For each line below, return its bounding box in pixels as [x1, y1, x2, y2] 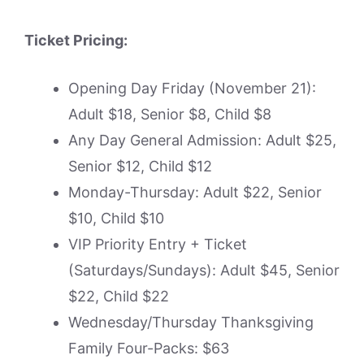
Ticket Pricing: [24, 31, 128, 49]
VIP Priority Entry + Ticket [68, 235, 247, 253]
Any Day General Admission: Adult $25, [68, 131, 336, 149]
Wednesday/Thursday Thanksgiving [68, 313, 314, 331]
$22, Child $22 [68, 287, 169, 305]
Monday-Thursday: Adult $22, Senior [68, 183, 322, 201]
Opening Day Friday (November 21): [68, 79, 316, 97]
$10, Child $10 [68, 209, 164, 227]
